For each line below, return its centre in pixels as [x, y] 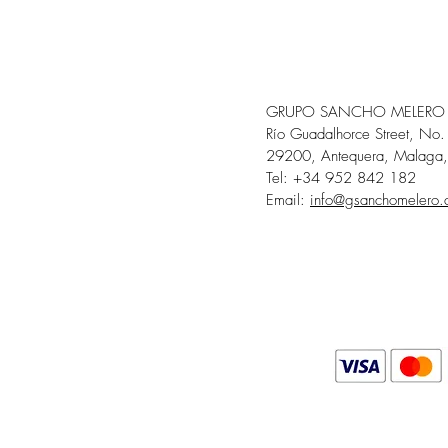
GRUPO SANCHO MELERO [355, 112]
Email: [288, 200]
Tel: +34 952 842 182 [341, 178]
